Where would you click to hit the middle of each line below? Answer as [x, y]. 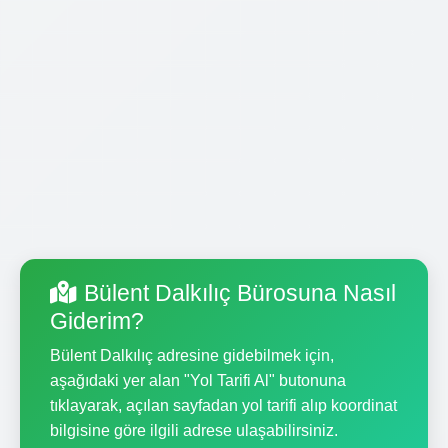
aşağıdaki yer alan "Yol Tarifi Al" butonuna [198, 380]
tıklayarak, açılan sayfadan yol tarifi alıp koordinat [223, 405]
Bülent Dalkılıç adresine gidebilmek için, [192, 355]
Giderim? [97, 320]
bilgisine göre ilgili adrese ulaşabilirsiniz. [194, 430]
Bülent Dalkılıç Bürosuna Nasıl [240, 292]
